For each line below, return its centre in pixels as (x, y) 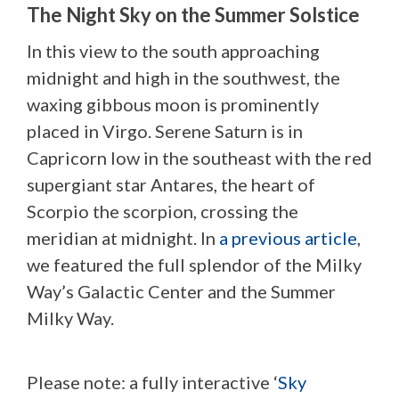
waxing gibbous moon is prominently (173, 104)
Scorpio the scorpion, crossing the (163, 211)
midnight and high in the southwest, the (183, 77)
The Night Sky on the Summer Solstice (193, 14)
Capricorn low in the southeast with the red (199, 157)
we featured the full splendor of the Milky (194, 264)
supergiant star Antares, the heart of (171, 184)
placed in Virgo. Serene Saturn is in (165, 130)
